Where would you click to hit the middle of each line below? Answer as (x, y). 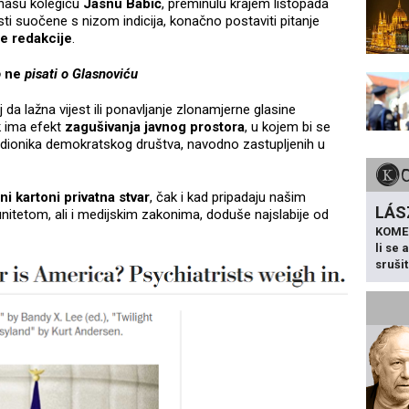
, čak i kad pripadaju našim (228, 198)
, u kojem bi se (288, 127)
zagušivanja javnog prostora (155, 127)
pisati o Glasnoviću (81, 74)
